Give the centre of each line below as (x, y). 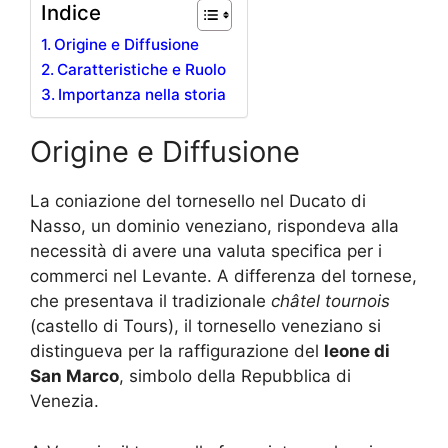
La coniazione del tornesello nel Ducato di (198, 201)
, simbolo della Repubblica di (235, 376)
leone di (357, 351)
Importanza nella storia (142, 95)
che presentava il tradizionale (150, 301)
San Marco (74, 376)
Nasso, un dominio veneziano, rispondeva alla (214, 226)
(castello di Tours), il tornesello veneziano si (205, 326)
